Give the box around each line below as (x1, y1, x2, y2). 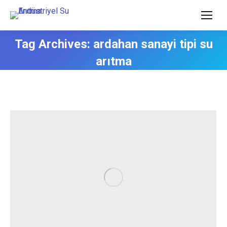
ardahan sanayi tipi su (93, 37, 213, 51)
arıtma (95, 54, 132, 68)
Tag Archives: (14, 37, 93, 51)
